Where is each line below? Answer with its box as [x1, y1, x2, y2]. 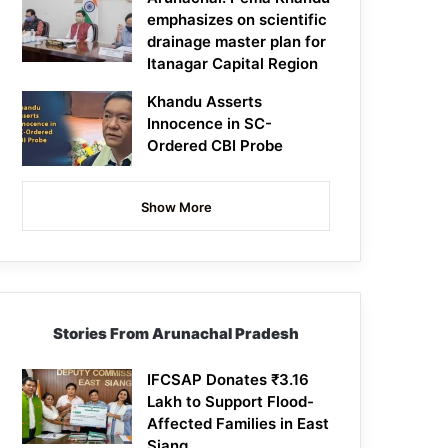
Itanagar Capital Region [147, 54, 319, 74]
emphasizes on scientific [147, 10, 328, 30]
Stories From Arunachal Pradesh [53, 324, 300, 344]
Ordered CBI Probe [147, 136, 284, 156]
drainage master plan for [147, 32, 327, 52]
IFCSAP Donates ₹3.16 [147, 370, 310, 390]
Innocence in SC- [147, 114, 273, 134]
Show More [140, 199, 212, 216]
